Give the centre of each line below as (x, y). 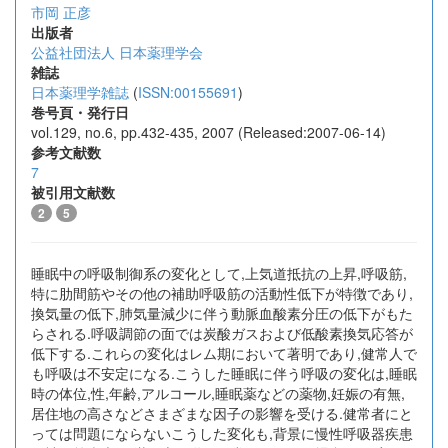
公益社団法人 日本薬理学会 (117, 52)
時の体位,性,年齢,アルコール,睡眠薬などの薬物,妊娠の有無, (218, 393)
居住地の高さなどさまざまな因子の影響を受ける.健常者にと (222, 413)
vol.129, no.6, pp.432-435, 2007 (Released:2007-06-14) (208, 132)
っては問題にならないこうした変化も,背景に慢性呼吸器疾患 (222, 433)
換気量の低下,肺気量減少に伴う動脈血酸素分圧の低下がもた (222, 313)
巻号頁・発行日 (80, 112)
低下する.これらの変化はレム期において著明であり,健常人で (224, 353)
